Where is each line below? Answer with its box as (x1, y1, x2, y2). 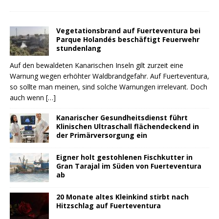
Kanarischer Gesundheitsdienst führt (56, 113, 188, 123)
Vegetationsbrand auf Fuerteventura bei (56, 26, 200, 36)
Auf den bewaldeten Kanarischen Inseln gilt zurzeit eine (10, 61, 183, 70)
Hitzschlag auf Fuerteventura (56, 201, 161, 211)
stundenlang (56, 44, 101, 53)
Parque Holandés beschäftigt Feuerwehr (56, 35, 199, 44)
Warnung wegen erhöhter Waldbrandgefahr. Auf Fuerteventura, (10, 71, 209, 81)
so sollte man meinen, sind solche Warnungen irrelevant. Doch (10, 82, 207, 92)
